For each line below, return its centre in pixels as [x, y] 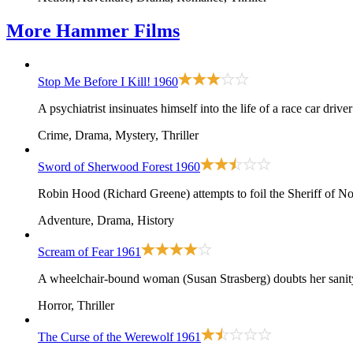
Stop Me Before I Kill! [94, 82]
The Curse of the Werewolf [106, 337]
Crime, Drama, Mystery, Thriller [118, 136]
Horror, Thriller [76, 306]
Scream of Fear [76, 252]
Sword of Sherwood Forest [105, 167]
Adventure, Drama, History [106, 221]
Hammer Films [118, 31]
